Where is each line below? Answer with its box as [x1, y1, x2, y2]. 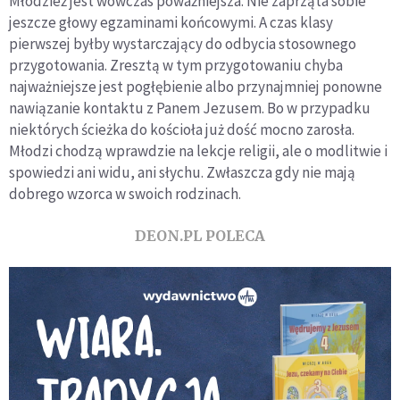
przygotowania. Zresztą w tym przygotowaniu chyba [9, 54, 343, 75]
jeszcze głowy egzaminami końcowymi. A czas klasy [9, 12, 333, 32]
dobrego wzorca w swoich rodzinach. [9, 183, 241, 204]
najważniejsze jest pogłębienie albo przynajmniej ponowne [9, 76, 382, 96]
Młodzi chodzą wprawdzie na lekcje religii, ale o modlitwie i [9, 140, 387, 161]
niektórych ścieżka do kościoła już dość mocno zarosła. [9, 119, 354, 139]
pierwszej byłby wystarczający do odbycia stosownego [9, 33, 356, 54]
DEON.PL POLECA [135, 226, 265, 245]
